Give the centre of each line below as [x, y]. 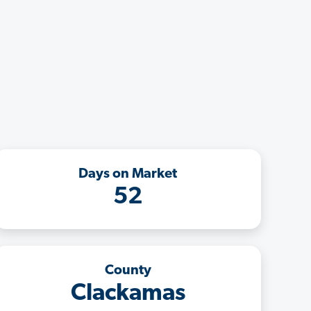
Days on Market [128, 174]
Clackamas [128, 294]
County [128, 270]
